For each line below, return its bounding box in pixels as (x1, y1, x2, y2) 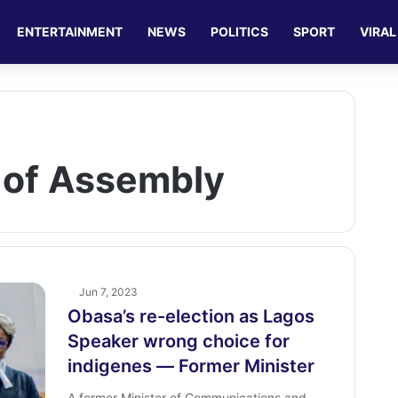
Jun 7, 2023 (78, 285, 138, 298)
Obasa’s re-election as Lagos (67, 306, 314, 327)
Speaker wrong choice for (67, 330, 290, 352)
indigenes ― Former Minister (67, 355, 314, 377)
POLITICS (211, 24, 269, 39)
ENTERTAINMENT (17, 24, 123, 39)
